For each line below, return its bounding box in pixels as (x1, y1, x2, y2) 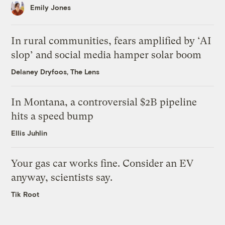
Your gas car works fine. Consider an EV (11, 158, 194, 170)
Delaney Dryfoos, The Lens (11, 67, 100, 76)
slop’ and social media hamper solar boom (11, 49, 202, 61)
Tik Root (11, 190, 40, 199)
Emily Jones (30, 3, 71, 12)
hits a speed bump (11, 110, 94, 123)
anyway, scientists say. (11, 172, 113, 184)
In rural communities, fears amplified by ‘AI (11, 35, 212, 47)
